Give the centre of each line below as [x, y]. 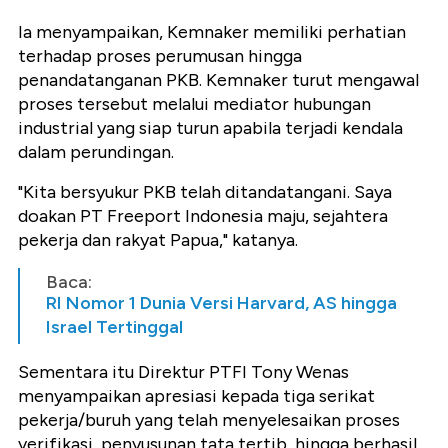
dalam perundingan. [96, 151]
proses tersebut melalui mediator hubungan [194, 103]
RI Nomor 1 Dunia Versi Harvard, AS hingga [221, 302]
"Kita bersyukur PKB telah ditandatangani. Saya [205, 191]
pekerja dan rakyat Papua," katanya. [158, 239]
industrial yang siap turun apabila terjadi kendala [210, 127]
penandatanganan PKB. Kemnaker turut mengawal [218, 79]
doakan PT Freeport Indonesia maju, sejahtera [203, 215]
